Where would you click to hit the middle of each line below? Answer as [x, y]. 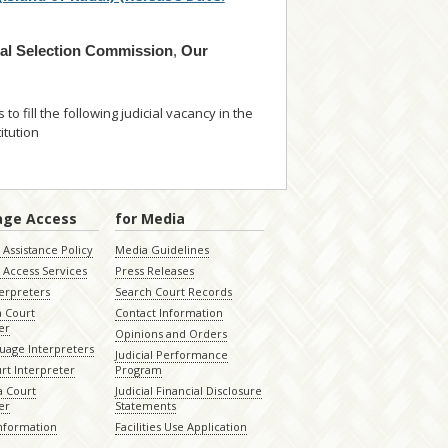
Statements [145, 406]
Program [138, 370]
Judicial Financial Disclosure [188, 391]
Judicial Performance [171, 355]
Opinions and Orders [170, 334]
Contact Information [168, 313]
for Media [149, 219]
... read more [76, 132]
